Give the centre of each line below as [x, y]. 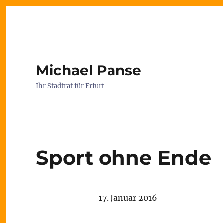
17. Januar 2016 [128, 198]
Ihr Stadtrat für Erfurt [70, 86]
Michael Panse [89, 70]
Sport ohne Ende [123, 158]
